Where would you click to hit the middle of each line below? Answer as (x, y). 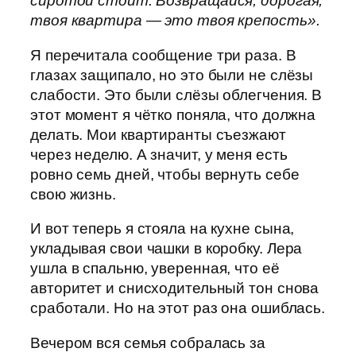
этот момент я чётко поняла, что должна (173, 114)
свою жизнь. (73, 194)
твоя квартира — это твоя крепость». (175, 21)
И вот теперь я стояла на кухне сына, (163, 229)
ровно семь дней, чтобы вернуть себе (165, 174)
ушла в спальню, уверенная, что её (155, 269)
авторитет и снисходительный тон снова (175, 288)
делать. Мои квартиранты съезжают (158, 134)
